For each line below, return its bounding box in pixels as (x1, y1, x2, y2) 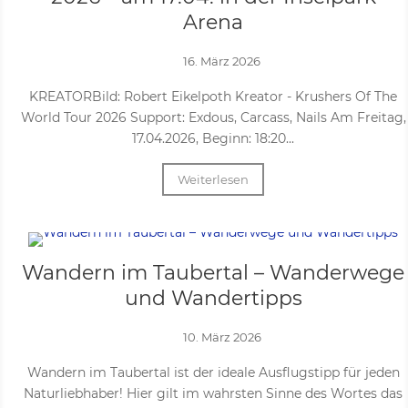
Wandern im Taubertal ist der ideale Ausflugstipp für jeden (26, 364, 400, 381)
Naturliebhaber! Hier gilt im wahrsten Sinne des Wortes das (24, 385, 403, 402)
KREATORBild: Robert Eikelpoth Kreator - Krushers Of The (29, 88, 397, 105)
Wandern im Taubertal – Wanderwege (22, 260, 404, 285)
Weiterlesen (178, 172, 249, 187)
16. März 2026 (183, 54, 261, 68)
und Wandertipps (124, 286, 302, 311)
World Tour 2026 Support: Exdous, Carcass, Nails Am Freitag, (20, 109, 406, 126)
